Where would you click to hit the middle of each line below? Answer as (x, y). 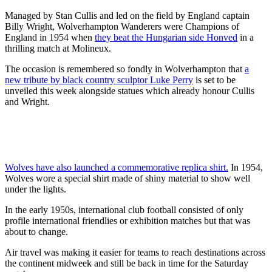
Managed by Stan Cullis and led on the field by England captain (127, 15)
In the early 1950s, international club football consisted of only (124, 209)
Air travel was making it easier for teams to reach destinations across (135, 252)
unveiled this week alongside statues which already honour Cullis (130, 90)
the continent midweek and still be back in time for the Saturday (127, 263)
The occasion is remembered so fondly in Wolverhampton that (125, 69)
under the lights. (36, 189)
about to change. (36, 231)
